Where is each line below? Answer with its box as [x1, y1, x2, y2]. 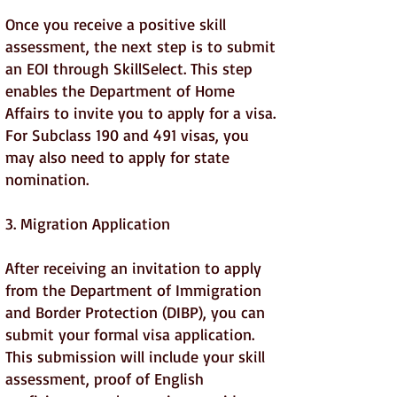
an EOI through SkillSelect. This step [5, 58, 253, 78]
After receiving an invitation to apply [5, 258, 261, 277]
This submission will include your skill [5, 346, 265, 366]
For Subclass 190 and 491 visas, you [5, 125, 249, 144]
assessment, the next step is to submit [5, 36, 276, 56]
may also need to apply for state [5, 147, 230, 167]
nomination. [5, 169, 89, 189]
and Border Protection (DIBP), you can [5, 302, 265, 322]
